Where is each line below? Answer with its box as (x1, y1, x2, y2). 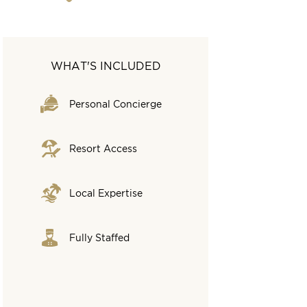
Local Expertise (69, 188, 143, 198)
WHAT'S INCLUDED (50, 60, 161, 72)
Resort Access (69, 143, 138, 153)
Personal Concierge (69, 99, 162, 109)
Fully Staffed (69, 232, 130, 243)
